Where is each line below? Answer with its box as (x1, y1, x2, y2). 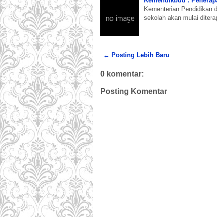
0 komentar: (100, 69, 144, 78)
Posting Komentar (100, 87, 167, 95)
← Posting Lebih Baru (103, 51, 170, 59)
